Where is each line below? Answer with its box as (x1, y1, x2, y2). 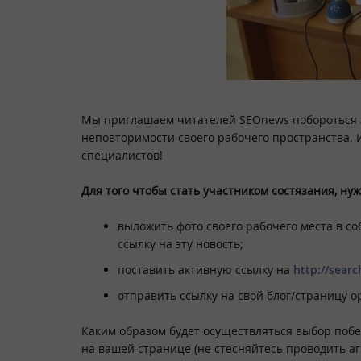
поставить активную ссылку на (118, 262, 293, 278)
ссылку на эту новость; (118, 236, 243, 252)
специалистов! (81, 147, 163, 163)
